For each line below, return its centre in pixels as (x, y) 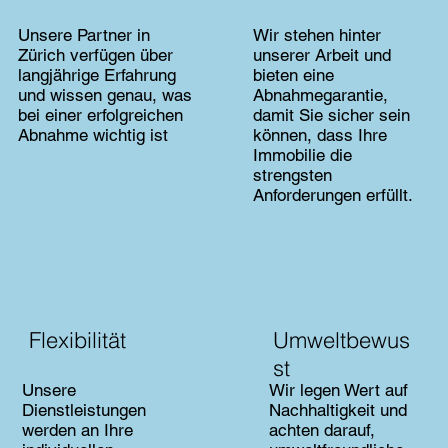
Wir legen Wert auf (338, 390)
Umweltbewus (341, 339)
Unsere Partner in (84, 35)
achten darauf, (321, 430)
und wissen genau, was (105, 95)
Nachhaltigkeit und (337, 410)
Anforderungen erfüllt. (332, 195)
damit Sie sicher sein (331, 115)
